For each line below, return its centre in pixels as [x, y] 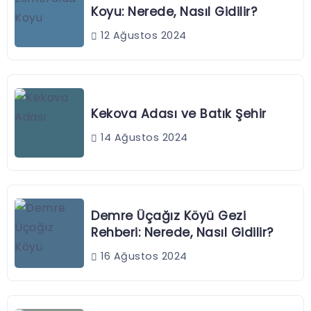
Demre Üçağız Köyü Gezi [168, 216]
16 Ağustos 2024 [142, 257]
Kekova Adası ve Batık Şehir [179, 114]
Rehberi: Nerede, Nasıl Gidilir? [182, 233]
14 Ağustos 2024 [143, 138]
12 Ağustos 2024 [142, 36]
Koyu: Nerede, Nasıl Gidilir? [174, 12]
